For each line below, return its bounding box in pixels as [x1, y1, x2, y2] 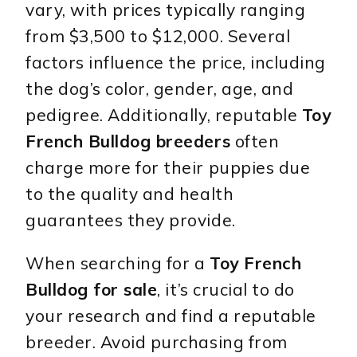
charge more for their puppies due [25, 157, 311, 178]
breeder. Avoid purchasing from [25, 331, 288, 353]
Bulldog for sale [25, 279, 158, 300]
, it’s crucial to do [157, 279, 295, 300]
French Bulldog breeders [25, 131, 231, 152]
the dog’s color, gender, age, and [25, 78, 294, 100]
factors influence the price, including [25, 52, 326, 73]
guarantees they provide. [25, 210, 236, 231]
